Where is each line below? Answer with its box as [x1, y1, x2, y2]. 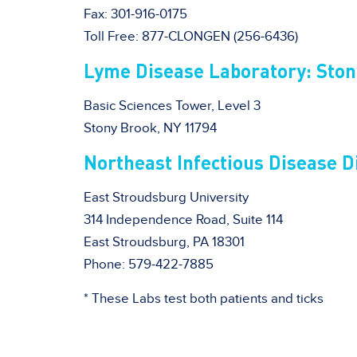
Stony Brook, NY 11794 [84, 120, 217, 136]
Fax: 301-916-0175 [84, 6, 187, 22]
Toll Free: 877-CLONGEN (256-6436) [84, 29, 298, 45]
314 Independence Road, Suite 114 [84, 212, 283, 228]
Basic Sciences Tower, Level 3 [84, 98, 261, 114]
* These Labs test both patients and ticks [84, 291, 324, 307]
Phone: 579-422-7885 [84, 257, 214, 273]
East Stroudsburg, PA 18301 [84, 234, 245, 250]
